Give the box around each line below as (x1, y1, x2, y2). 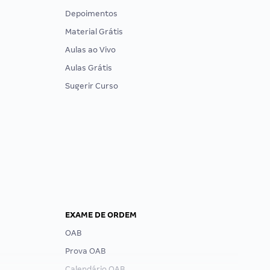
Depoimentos (65, 9, 118, 18)
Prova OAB (65, 246, 105, 256)
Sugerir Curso (65, 81, 118, 90)
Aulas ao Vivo (65, 45, 116, 54)
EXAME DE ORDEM (65, 210, 137, 219)
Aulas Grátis (65, 63, 112, 72)
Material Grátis (65, 27, 123, 36)
